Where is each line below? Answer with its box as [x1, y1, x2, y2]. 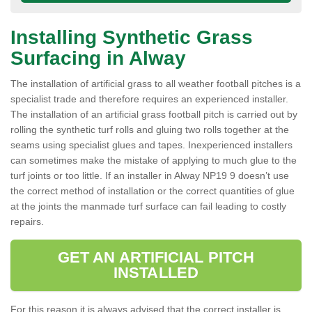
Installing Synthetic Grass [10, 26, 253, 48]
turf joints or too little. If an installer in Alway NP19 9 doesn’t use [10, 170, 289, 181]
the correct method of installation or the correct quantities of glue [10, 185, 295, 196]
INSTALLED [114, 264, 198, 281]
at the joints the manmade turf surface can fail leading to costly [10, 201, 286, 212]
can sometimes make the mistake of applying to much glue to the [10, 155, 297, 166]
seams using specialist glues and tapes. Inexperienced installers [10, 139, 292, 150]
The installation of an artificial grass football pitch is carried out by [10, 109, 297, 120]
